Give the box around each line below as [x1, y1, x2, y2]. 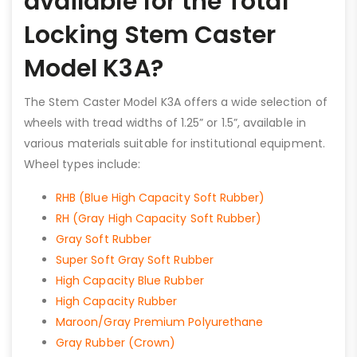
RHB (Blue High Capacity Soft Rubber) [56, 190, 265, 206]
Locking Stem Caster [24, 18, 277, 53]
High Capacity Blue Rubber [56, 273, 207, 289]
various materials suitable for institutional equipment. [24, 135, 325, 152]
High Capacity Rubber [56, 293, 181, 310]
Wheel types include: [24, 156, 141, 173]
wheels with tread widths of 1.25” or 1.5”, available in [24, 115, 306, 131]
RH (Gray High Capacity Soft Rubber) [56, 210, 262, 227]
